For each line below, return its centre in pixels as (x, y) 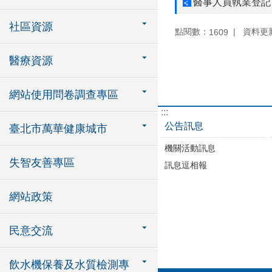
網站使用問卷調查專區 (64, 95)
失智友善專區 (42, 163)
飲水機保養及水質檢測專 (69, 265)
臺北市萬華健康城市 (58, 129)
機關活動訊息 (190, 148)
